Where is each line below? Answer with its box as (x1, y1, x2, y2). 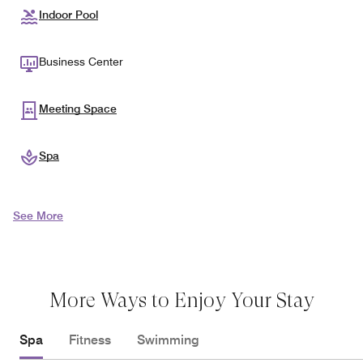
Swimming (137, 331, 199, 348)
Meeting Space (39, 101, 117, 115)
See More (13, 208, 63, 222)
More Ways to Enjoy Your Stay (49, 288, 314, 312)
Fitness (69, 331, 111, 348)
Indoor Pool (39, 7, 98, 21)
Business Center (39, 54, 123, 68)
